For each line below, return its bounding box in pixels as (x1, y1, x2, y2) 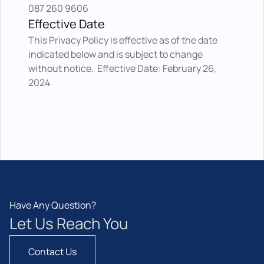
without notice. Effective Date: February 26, (28, 62, 216, 75)
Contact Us (28, 245, 77, 258)
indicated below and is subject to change (28, 48, 203, 61)
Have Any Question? (9, 199, 96, 212)
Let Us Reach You (9, 213, 128, 234)
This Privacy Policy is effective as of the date (28, 34, 217, 47)
